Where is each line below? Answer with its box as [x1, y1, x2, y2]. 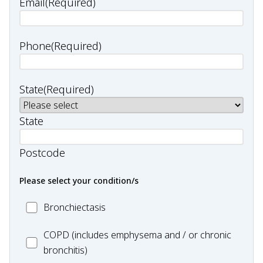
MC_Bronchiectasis [19, 199, 110, 213]
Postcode [19, 146, 65, 160]
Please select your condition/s [19, 175, 139, 186]
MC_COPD [19, 227, 68, 241]
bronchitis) [43, 244, 87, 257]
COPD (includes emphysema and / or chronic [43, 228, 231, 241]
